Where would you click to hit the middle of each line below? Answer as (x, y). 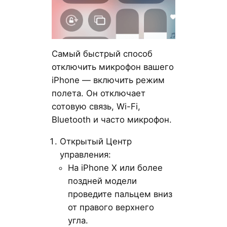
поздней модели (102, 181)
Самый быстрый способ (102, 54)
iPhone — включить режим (108, 80)
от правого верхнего (111, 207)
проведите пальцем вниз (120, 194)
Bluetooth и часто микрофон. (111, 120)
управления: (85, 155)
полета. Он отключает (98, 93)
